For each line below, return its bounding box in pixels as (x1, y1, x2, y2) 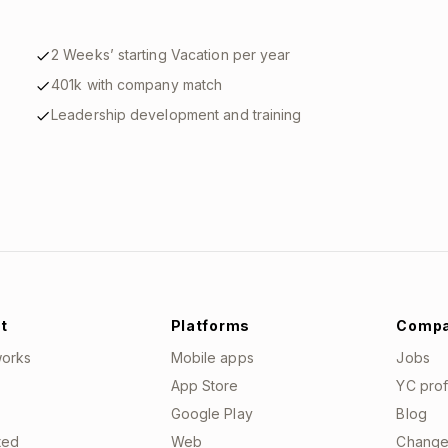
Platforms (170, 317, 250, 334)
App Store (170, 377, 239, 394)
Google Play (170, 405, 253, 422)
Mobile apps (170, 349, 254, 366)
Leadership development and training (51, 106, 302, 123)
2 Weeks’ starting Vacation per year (51, 46, 291, 63)
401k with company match (51, 76, 223, 93)
